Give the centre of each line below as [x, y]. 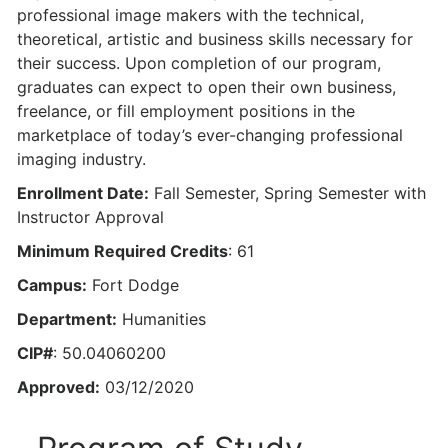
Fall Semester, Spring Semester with [287, 193]
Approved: [58, 387]
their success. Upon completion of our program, [199, 63]
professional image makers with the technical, [190, 15]
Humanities [161, 319]
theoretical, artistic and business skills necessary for [215, 39]
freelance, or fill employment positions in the [186, 111]
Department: [67, 319]
